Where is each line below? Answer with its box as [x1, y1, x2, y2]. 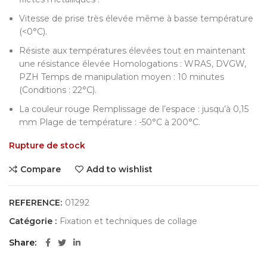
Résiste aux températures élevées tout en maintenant [19, 45, 246, 57]
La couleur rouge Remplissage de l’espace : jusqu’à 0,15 [19, 104, 249, 115]
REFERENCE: [9, 197, 64, 209]
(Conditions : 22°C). [19, 85, 97, 96]
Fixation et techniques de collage [60, 216, 197, 227]
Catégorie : [9, 216, 59, 227]
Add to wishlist [86, 164, 153, 175]
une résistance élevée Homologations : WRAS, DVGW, [19, 58, 246, 70]
